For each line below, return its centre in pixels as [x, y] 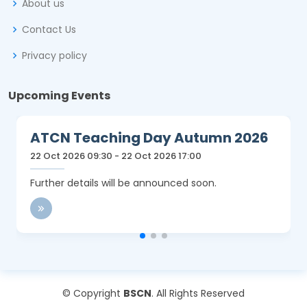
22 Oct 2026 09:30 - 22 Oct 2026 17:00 [105, 156]
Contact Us [49, 29]
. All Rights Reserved [198, 293]
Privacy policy [54, 56]
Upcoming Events [59, 96]
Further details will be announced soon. [112, 183]
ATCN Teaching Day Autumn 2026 [138, 138]
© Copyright [93, 293]
